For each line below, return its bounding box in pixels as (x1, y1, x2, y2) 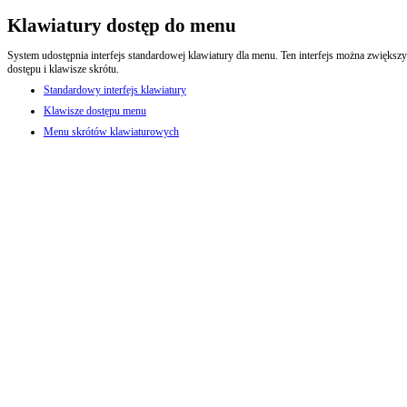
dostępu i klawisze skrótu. (7, 63, 119, 76)
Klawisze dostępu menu (44, 104, 146, 118)
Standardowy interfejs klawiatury (44, 84, 186, 97)
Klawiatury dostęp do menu (7, 15, 236, 36)
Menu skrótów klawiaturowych (44, 125, 179, 139)
